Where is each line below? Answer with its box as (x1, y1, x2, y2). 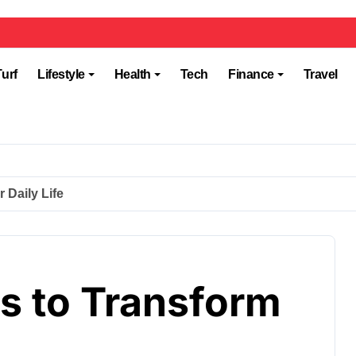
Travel (303, 68, 338, 81)
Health (114, 68, 151, 81)
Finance (228, 68, 274, 81)
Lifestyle (37, 68, 85, 81)
